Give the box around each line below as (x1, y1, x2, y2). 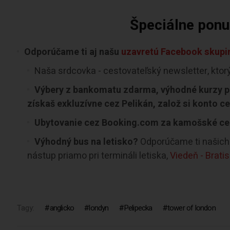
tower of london (167, 202, 216, 214)
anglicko (49, 202, 74, 214)
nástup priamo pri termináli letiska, (27, 148, 170, 163)
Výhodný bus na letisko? (34, 135, 139, 149)
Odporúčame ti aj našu (24, 45, 122, 59)
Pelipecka (123, 202, 152, 214)
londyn (89, 202, 109, 214)
